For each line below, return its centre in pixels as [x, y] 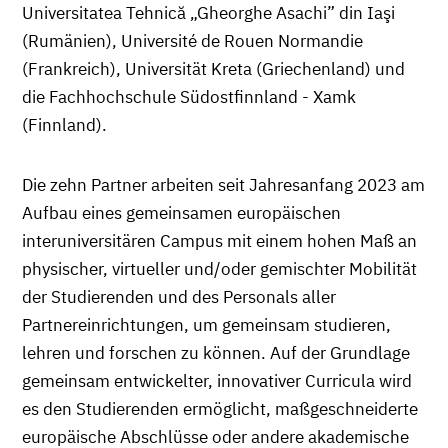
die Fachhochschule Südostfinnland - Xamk [189, 96]
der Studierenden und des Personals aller [179, 296]
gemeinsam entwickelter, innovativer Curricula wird [217, 380]
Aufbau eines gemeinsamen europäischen [181, 212]
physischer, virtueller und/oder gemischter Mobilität [219, 268]
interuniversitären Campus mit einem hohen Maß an [219, 240]
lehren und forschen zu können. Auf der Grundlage [216, 352]
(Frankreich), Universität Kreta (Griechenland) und [213, 68]
